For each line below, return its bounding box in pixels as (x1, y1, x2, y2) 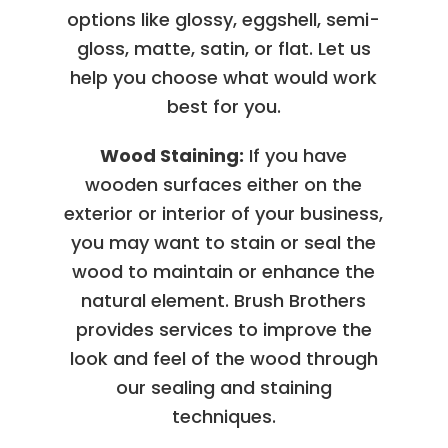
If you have (244, 142, 348, 168)
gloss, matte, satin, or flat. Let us (76, 35, 371, 61)
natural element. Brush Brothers (81, 287, 367, 313)
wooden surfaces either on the (85, 171, 363, 197)
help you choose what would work (70, 64, 378, 90)
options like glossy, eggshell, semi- (67, 6, 381, 32)
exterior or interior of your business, (64, 200, 384, 226)
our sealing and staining (115, 374, 332, 400)
